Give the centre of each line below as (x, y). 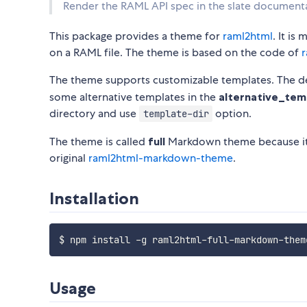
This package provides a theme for (136, 36)
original (69, 158)
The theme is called (99, 142)
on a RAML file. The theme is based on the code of (175, 53)
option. (232, 114)
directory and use (94, 114)
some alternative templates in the (134, 97)
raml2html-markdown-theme (161, 158)
